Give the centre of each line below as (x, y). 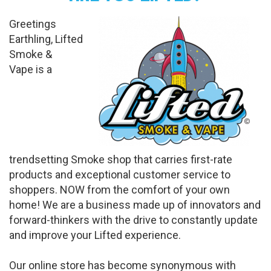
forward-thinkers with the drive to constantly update (133, 220)
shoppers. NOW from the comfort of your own (119, 190)
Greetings (33, 24)
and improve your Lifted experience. (95, 235)
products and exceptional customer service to (120, 175)
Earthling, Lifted (46, 39)
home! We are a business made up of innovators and (135, 205)
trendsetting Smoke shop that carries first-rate (121, 159)
